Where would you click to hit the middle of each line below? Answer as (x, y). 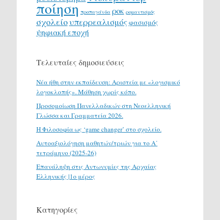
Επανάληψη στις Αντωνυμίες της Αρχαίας (96, 166)
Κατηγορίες (57, 209)
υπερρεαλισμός (98, 22)
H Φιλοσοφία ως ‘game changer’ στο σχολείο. (99, 129)
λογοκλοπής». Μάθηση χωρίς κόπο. (86, 92)
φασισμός (143, 22)
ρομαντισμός (140, 12)
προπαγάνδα (95, 12)
